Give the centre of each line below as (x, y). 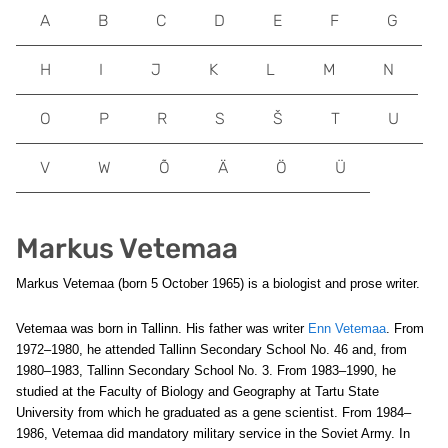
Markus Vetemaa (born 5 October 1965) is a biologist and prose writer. (218, 283)
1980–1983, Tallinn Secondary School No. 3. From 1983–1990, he (206, 370)
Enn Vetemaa (347, 328)
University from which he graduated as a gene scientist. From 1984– (213, 412)
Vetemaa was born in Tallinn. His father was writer (162, 328)
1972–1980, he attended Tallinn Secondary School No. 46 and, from (211, 349)
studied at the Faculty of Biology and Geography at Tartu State (197, 391)
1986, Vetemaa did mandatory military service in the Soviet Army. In (213, 433)
